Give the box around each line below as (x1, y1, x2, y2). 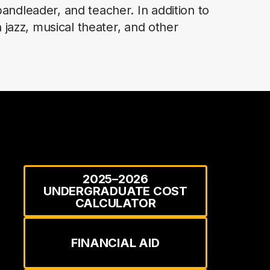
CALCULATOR (75, 195, 156, 210)
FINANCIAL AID (71, 235, 160, 250)
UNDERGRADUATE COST (43, 183, 187, 198)
